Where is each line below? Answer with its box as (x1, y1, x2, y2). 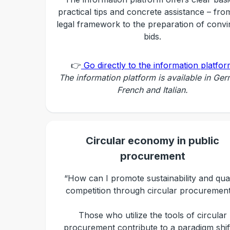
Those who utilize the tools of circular (78, 210, 227, 220)
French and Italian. (117, 85, 188, 95)
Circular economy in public (86, 135, 219, 147)
